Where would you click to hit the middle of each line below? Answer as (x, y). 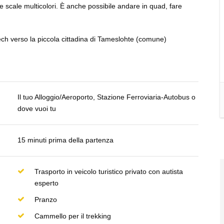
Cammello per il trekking (72, 216)
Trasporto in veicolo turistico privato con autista (108, 171)
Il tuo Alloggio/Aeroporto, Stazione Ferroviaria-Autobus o (106, 97)
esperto (46, 183)
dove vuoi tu (36, 108)
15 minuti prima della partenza (65, 140)
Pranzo (45, 199)
